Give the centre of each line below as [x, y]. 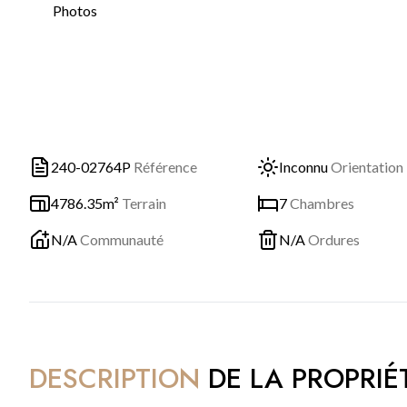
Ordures [334, 239]
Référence [165, 167]
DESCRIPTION [114, 378]
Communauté [122, 239]
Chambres [322, 203]
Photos [74, 10]
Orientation [367, 167]
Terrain [144, 203]
